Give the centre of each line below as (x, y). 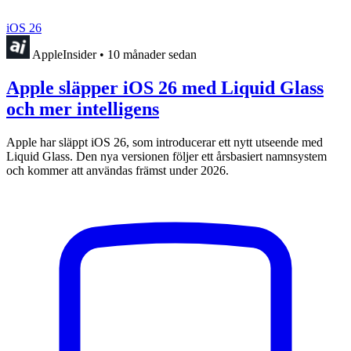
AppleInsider (64, 55)
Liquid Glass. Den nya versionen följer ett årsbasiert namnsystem (166, 157)
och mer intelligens (83, 109)
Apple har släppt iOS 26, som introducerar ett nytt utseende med (165, 143)
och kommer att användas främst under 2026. (118, 171)
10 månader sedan (152, 55)
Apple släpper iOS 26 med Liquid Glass (165, 88)
